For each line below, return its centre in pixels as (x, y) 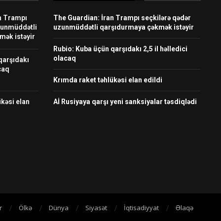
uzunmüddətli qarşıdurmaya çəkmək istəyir (123, 27)
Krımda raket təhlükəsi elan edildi (108, 80)
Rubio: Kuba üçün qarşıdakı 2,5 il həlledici (120, 49)
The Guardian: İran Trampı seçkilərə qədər (122, 18)
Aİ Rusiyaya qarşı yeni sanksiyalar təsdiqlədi (125, 101)
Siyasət (96, 208)
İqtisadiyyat (141, 208)
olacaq (64, 58)
